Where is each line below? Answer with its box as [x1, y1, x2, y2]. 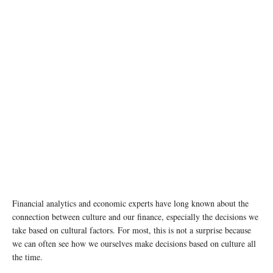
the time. [12, 250, 43, 263]
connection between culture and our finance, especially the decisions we [12, 210, 258, 222]
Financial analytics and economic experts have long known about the [12, 197, 249, 209]
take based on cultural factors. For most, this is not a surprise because [12, 224, 251, 236]
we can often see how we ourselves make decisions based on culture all [12, 237, 256, 249]
